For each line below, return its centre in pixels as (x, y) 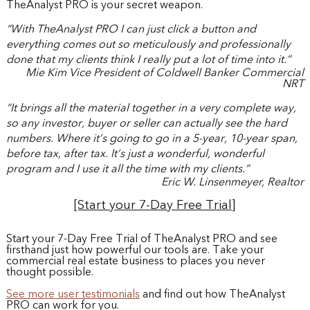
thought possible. (49, 272)
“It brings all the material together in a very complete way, (151, 108)
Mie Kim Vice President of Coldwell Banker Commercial (165, 73)
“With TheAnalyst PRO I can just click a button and (131, 29)
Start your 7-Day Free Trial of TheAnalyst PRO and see (142, 239)
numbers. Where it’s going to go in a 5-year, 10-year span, (152, 139)
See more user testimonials (73, 294)
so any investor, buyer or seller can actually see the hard (146, 124)
